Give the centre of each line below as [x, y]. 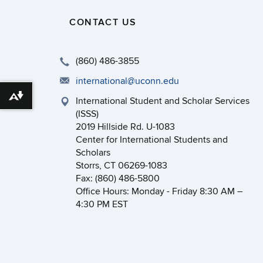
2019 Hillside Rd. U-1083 [125, 127]
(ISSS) [87, 114]
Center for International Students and [152, 140]
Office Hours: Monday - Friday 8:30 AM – [159, 191]
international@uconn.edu [127, 81]
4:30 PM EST [102, 204]
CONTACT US [103, 22]
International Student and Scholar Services [163, 101]
